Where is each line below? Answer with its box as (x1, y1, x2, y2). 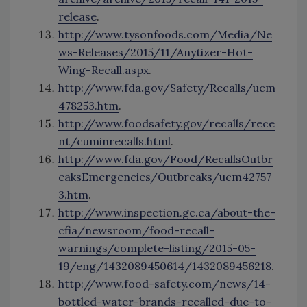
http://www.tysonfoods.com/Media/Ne (58, 27, 272, 42)
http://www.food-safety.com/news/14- (58, 277, 271, 291)
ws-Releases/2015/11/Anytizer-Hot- (58, 45, 253, 60)
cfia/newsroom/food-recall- (58, 223, 214, 238)
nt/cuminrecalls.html (58, 134, 171, 149)
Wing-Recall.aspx (58, 63, 149, 77)
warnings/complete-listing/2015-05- (58, 241, 256, 256)
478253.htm (58, 99, 119, 113)
